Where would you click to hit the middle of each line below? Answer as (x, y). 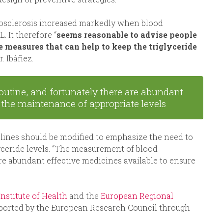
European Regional (136, 196)
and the (83, 196)
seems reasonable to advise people (127, 35)
